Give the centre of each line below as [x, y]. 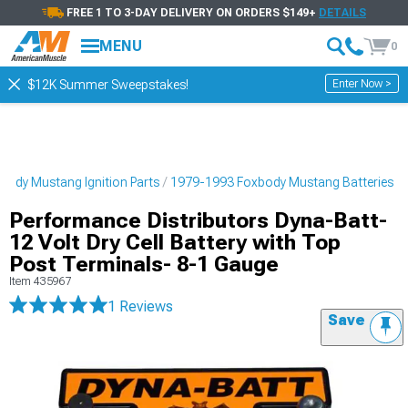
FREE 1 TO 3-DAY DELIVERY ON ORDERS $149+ [193, 13]
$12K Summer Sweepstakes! [108, 85]
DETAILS [342, 13]
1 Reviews [140, 306]
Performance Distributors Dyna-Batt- [198, 220]
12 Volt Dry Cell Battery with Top [175, 242]
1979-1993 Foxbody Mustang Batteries [282, 182]
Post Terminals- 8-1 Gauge [144, 264]
